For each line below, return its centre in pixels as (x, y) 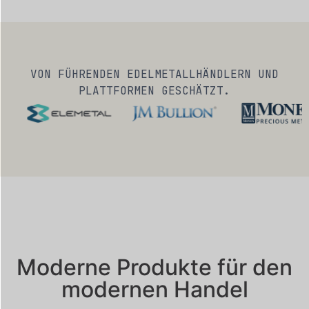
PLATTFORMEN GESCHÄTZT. (154, 90)
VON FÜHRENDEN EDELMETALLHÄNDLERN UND (154, 74)
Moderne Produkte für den (154, 267)
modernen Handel (154, 289)
